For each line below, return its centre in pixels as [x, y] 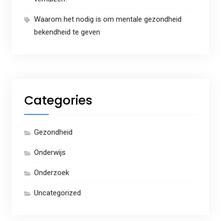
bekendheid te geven [67, 32]
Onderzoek [51, 173]
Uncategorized [57, 193]
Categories [58, 101]
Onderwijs [50, 153]
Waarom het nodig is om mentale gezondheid [108, 19]
